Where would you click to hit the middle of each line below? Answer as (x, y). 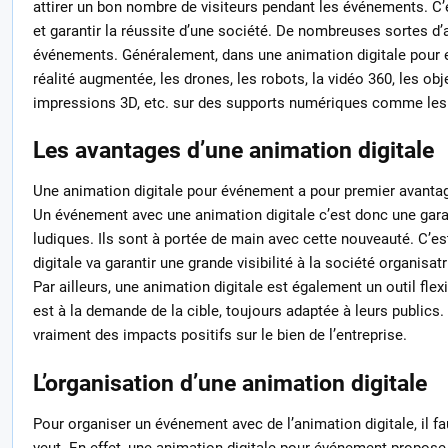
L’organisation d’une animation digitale (229, 382)
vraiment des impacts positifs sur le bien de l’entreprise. (219, 335)
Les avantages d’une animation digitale (233, 150)
